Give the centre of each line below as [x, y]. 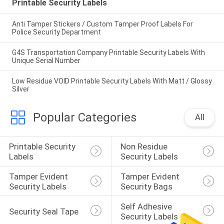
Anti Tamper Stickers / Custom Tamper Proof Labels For [102, 24]
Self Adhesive [147, 206]
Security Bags [146, 187]
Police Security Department [56, 32]
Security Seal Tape [43, 211]
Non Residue [145, 147]
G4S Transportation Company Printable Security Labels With [108, 53]
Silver [20, 89]
